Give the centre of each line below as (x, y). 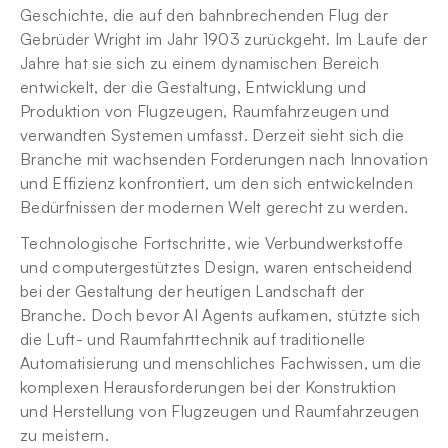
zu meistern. (64, 435)
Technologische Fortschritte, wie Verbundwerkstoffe (212, 243)
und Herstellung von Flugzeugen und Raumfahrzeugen (220, 411)
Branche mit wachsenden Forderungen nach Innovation (224, 159)
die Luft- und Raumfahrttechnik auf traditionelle (193, 339)
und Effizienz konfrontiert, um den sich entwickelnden (216, 183)
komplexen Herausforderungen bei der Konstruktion (208, 387)
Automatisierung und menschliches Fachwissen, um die (221, 363)
